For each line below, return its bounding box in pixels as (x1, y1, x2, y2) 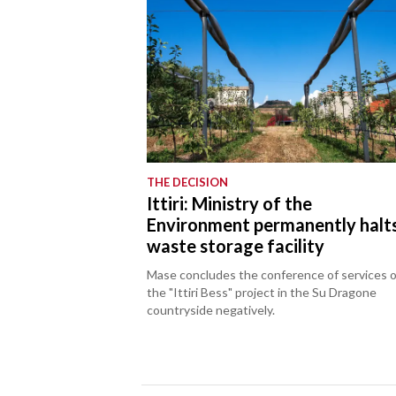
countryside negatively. (147, 301, 276, 317)
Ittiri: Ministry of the (147, 192, 313, 214)
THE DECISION (147, 174, 229, 189)
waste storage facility (147, 234, 325, 256)
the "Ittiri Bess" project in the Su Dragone (147, 284, 377, 300)
